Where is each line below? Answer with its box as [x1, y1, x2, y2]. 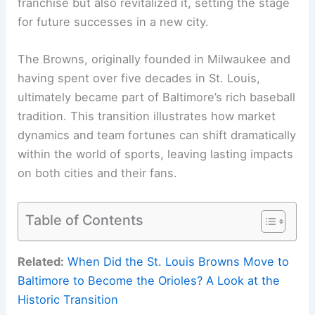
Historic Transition [18, 292, 119, 307]
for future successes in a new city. [18, 15, 210, 30]
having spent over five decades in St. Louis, [18, 71, 261, 86]
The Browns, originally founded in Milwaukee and [18, 52, 291, 67]
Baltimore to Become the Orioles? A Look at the [18, 274, 281, 288]
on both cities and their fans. [18, 166, 178, 181]
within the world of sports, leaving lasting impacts [18, 147, 294, 162]
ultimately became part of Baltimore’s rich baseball [18, 90, 296, 105]
